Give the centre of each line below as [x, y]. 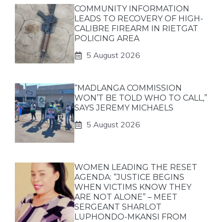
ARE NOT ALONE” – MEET [126, 197]
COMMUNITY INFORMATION [132, 9]
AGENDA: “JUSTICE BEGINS [129, 177]
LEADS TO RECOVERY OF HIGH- [139, 19]
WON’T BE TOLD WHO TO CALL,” [141, 98]
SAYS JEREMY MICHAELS [124, 108]
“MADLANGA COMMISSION [128, 88]
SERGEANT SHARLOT [118, 207]
